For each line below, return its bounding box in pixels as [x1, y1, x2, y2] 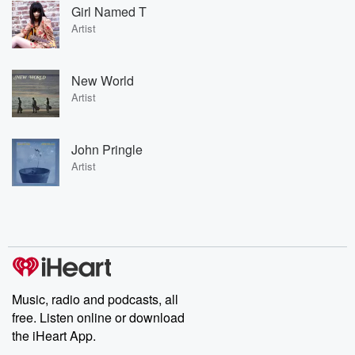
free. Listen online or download [12, 308, 185, 326]
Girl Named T [71, 2, 147, 21]
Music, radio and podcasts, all [12, 290, 178, 308]
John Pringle [71, 139, 143, 158]
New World [71, 71, 134, 90]
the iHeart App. [12, 326, 96, 345]
